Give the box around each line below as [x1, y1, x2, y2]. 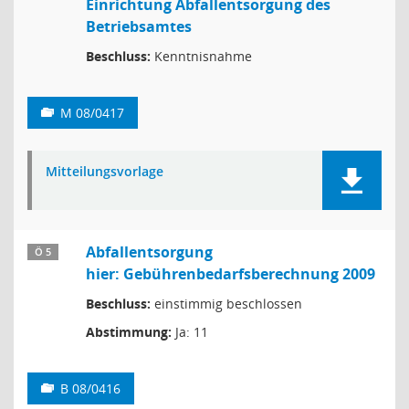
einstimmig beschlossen [151, 295, 302, 312]
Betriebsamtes [86, 16, 192, 37]
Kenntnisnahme [151, 47, 252, 65]
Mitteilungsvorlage [46, 163, 163, 180]
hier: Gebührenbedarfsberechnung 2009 [86, 264, 375, 284]
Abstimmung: [86, 323, 172, 341]
